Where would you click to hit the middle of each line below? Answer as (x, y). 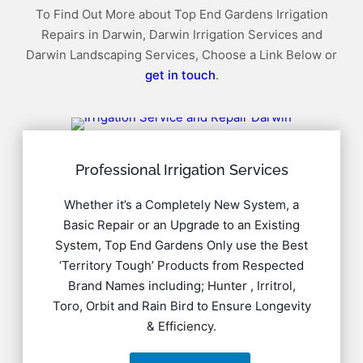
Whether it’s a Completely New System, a (181, 204)
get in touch (180, 75)
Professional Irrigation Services (181, 169)
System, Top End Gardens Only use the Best (181, 245)
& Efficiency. (181, 326)
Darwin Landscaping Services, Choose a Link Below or (181, 54)
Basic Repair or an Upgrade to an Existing (181, 224)
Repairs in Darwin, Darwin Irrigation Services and (181, 34)
